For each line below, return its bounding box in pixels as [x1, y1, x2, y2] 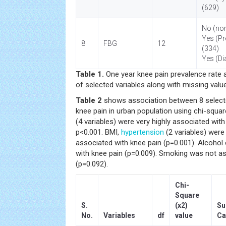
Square [175, 191, 199, 199]
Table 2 [76, 96, 102, 105]
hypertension [121, 128, 164, 137]
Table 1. [76, 70, 104, 79]
